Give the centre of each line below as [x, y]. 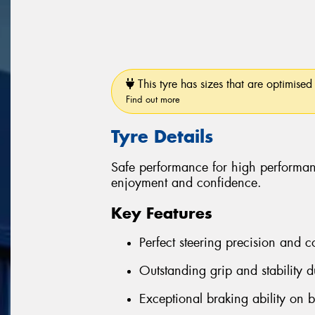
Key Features [162, 213]
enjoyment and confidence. [186, 183]
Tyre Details [162, 136]
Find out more [153, 99]
